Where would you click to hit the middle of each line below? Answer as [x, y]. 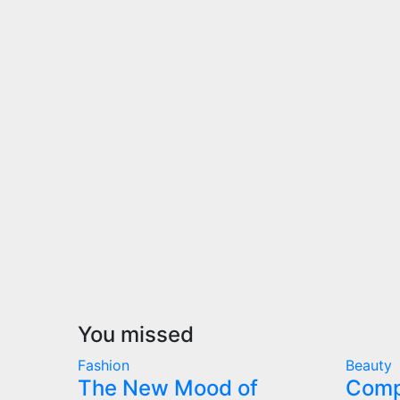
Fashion [104, 365]
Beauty [369, 365]
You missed [136, 334]
